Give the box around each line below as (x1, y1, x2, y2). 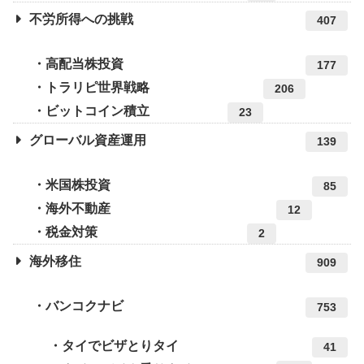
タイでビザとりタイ (62, 339, 179, 353)
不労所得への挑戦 (29, 12, 133, 27)
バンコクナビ (45, 299, 123, 314)
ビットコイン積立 (45, 104, 149, 119)
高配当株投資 (45, 57, 123, 71)
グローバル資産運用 (29, 133, 146, 148)
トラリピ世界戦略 (45, 80, 149, 95)
